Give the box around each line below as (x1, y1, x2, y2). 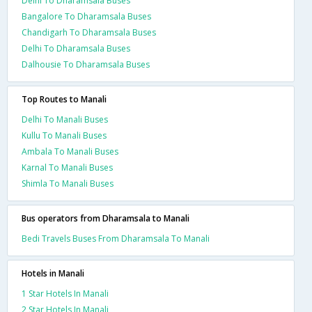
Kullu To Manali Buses (22, 129, 107, 141)
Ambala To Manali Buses (22, 145, 118, 157)
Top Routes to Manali (22, 93, 107, 105)
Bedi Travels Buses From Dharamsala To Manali (22, 232, 210, 244)
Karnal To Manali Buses (22, 161, 113, 173)
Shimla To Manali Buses (22, 177, 114, 189)
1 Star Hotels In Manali (22, 287, 109, 299)
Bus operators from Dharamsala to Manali (22, 212, 189, 224)
